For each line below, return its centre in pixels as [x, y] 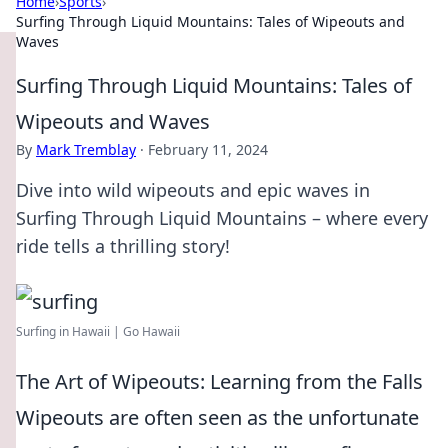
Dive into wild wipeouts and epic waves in [193, 190]
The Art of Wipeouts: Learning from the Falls [219, 381]
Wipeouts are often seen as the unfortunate [217, 417]
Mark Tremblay [86, 149]
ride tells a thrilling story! [123, 246]
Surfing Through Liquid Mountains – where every [222, 218]
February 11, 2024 [208, 149]
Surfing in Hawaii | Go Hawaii [98, 331]
